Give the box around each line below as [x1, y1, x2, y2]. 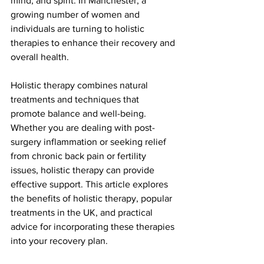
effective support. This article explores [11, 179, 170, 189]
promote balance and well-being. [11, 108, 148, 118]
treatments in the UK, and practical [11, 207, 155, 217]
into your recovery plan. [11, 236, 108, 246]
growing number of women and [11, 9, 142, 19]
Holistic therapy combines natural [11, 80, 150, 90]
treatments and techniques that [11, 94, 141, 104]
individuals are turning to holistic [11, 24, 147, 34]
